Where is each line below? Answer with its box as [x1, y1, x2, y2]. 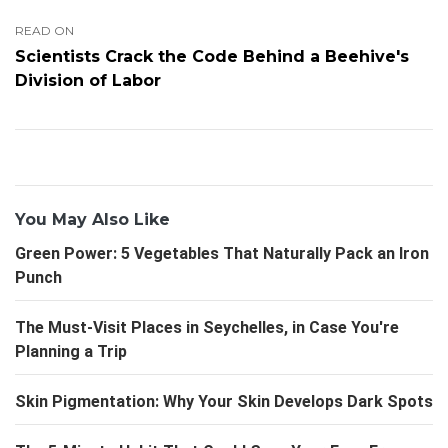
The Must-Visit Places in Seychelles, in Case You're [15, 318, 399, 338]
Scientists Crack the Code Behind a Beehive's [15, 47, 409, 67]
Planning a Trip [15, 342, 127, 362]
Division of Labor [15, 71, 161, 91]
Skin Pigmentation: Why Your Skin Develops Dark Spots [15, 392, 433, 412]
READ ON [15, 23, 74, 39]
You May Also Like [15, 210, 170, 230]
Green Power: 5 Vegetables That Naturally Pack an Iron [15, 244, 429, 264]
